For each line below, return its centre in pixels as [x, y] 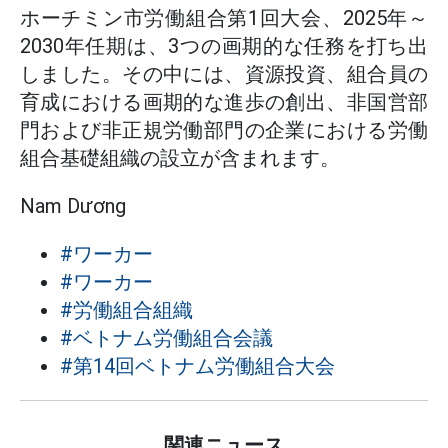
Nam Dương [73, 206]
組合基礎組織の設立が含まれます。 [180, 158]
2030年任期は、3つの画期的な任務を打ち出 [224, 46]
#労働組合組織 [126, 310]
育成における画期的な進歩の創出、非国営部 [224, 102]
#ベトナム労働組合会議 [166, 338]
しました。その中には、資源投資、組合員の [224, 74]
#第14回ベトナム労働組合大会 [197, 366]
